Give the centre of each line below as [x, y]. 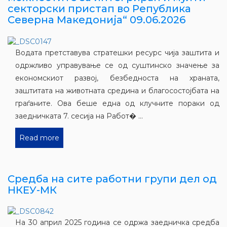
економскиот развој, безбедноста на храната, [117, 78]
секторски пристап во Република [99, 9]
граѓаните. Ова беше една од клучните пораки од [117, 103]
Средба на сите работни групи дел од [112, 179]
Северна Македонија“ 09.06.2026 [97, 20]
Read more [39, 138]
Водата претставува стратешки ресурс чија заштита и [117, 52]
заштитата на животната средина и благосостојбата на [117, 90]
